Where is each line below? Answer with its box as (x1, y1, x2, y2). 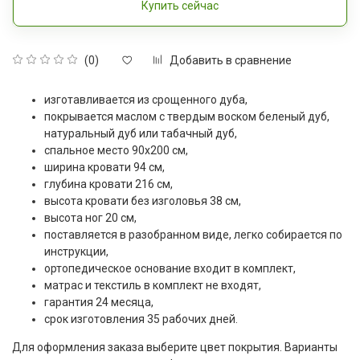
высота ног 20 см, (44, 211, 137, 225)
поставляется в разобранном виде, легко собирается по (44, 228, 342, 242)
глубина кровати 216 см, (44, 178, 173, 191)
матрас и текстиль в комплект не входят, (44, 279, 261, 292)
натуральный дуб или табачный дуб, (44, 127, 237, 141)
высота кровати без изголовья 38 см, (44, 194, 241, 208)
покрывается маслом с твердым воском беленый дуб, (44, 110, 329, 124)
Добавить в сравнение (170, 53, 292, 67)
